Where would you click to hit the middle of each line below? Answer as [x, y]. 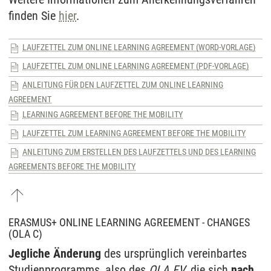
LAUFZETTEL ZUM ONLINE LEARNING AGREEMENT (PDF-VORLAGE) [135, 66]
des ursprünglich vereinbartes [174, 253]
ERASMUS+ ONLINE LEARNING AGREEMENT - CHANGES [129, 222]
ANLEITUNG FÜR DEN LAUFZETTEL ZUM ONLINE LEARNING [123, 85]
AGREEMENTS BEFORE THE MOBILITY [72, 166]
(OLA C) [25, 233]
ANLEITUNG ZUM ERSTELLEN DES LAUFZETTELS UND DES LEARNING [139, 152]
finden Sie [34, 15]
